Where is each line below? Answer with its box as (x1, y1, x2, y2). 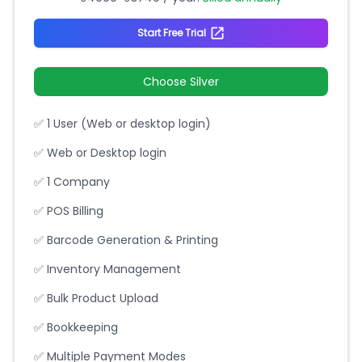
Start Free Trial (137, 26, 206, 40)
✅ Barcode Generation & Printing (34, 232, 218, 248)
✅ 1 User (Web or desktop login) (34, 116, 211, 132)
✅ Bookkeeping (34, 319, 118, 335)
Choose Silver (143, 74, 219, 90)
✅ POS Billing (34, 203, 103, 219)
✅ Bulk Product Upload (34, 290, 158, 306)
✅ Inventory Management (34, 261, 181, 277)
